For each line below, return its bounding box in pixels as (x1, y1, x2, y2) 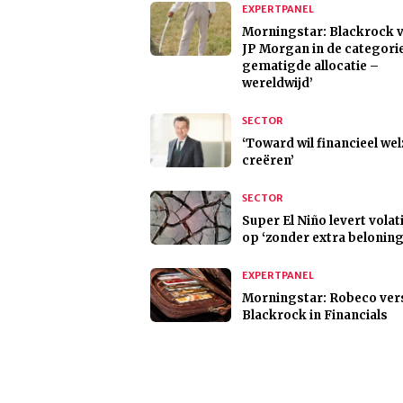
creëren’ (242, 153, 294, 169)
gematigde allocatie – (242, 58, 379, 75)
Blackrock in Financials (242, 308, 388, 324)
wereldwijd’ (242, 76, 313, 92)
